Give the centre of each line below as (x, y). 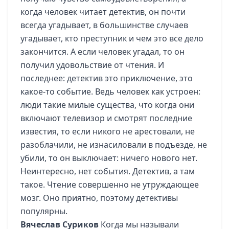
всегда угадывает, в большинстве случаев (104, 25)
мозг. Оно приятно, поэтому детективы (99, 198)
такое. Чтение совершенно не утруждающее (110, 185)
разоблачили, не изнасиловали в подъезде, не (114, 145)
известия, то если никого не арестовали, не (108, 131)
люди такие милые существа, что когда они (107, 105)
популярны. (44, 211)
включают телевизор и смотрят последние (106, 118)
